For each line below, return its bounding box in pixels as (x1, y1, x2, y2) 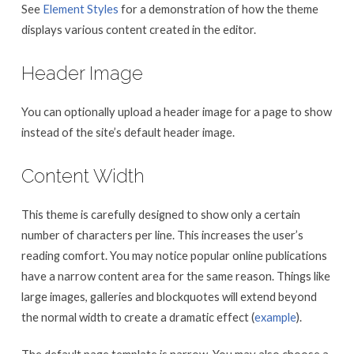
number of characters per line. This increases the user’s (21, 228, 303, 243)
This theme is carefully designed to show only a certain (21, 207, 300, 222)
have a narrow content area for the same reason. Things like (21, 269, 330, 284)
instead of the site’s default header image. (21, 124, 235, 139)
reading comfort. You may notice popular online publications (21, 248, 327, 263)
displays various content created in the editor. (21, 21, 256, 36)
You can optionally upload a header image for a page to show (21, 104, 332, 119)
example (254, 310, 296, 325)
